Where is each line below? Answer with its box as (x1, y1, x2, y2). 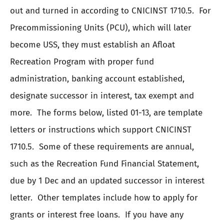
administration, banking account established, (10, 73, 184, 84)
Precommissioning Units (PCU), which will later (10, 22, 191, 33)
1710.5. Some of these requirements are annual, (10, 141, 194, 152)
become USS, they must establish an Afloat (10, 39, 175, 50)
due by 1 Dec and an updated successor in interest (10, 175, 204, 186)
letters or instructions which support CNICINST (10, 124, 191, 135)
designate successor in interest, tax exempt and (10, 90, 194, 101)
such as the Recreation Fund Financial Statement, (10, 158, 199, 169)
